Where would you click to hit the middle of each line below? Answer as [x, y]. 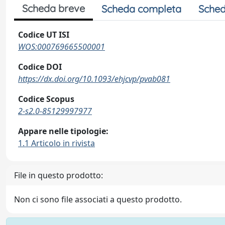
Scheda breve [53, 8]
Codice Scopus [46, 99]
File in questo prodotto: [59, 175]
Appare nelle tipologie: [63, 131]
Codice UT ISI [44, 35]
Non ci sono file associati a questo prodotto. [98, 199]
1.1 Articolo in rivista [57, 143]
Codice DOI [40, 67]
